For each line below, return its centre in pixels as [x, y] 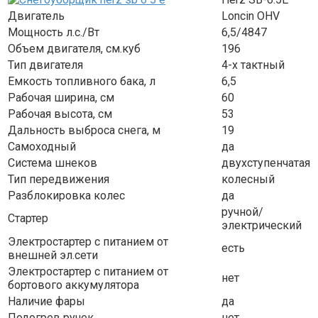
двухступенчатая [266, 163]
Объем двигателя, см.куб [74, 48]
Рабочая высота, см [60, 114]
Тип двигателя [45, 65]
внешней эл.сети [53, 255]
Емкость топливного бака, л [82, 81]
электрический [262, 225]
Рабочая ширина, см [61, 97]
